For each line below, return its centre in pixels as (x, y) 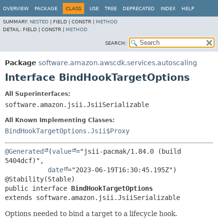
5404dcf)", (24, 161)
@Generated (24, 151)
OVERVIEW (16, 9)
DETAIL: (13, 29)
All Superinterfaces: (38, 94)
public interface (38, 188)
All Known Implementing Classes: (60, 120)
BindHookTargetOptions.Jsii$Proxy (67, 131)
